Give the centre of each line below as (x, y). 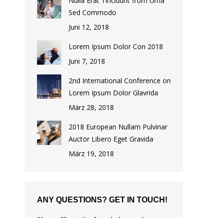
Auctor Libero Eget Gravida (111, 139)
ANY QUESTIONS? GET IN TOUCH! (102, 200)
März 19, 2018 (91, 154)
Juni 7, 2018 (87, 61)
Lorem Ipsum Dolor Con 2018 (116, 46)
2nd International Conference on (120, 81)
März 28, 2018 (91, 107)
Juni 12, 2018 (89, 27)
